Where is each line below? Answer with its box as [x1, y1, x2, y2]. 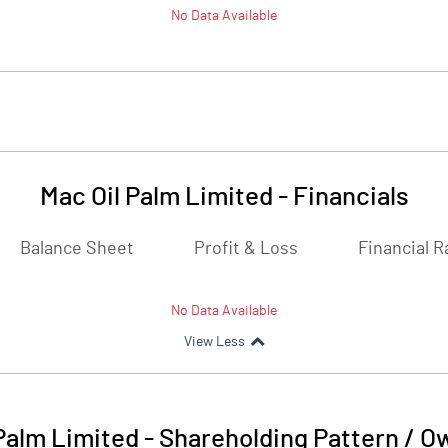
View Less [183, 335, 245, 349]
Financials [292, 184, 409, 210]
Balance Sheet [20, 240, 134, 258]
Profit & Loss [194, 240, 298, 258]
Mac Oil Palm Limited [39, 184, 273, 210]
